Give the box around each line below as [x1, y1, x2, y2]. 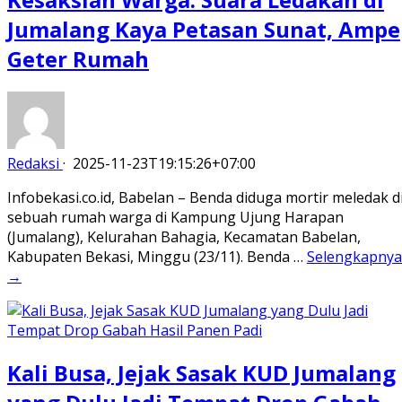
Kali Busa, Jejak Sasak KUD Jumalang [7, 357, 396, 388]
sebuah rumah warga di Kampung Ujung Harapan [7, 207, 344, 228]
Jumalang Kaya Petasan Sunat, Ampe [7, 14, 400, 45]
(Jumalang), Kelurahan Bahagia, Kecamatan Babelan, [7, 227, 361, 248]
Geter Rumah [7, 44, 149, 74]
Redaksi [7, 153, 59, 174]
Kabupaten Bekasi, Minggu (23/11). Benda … [7, 247, 307, 267]
